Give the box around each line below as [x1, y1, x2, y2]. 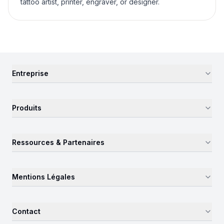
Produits [12, 103, 41, 112]
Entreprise [12, 69, 48, 77]
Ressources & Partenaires [12, 138, 104, 146]
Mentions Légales [12, 172, 75, 181]
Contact [12, 207, 40, 215]
